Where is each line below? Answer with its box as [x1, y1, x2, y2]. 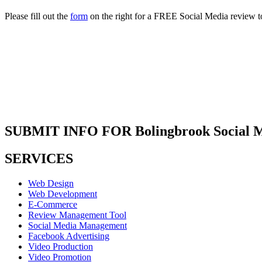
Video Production [28, 241, 93, 251]
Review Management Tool [28, 209, 126, 220]
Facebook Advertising [28, 230, 109, 241]
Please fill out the [5, 11, 70, 21]
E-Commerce [28, 199, 77, 209]
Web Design [28, 178, 74, 188]
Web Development [28, 188, 97, 199]
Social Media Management [28, 220, 127, 230]
